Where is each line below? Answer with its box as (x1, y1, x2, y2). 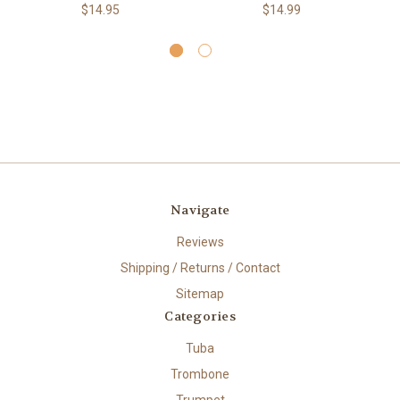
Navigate (171, 202, 229, 219)
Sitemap (176, 287, 224, 302)
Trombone (171, 366, 229, 381)
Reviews (176, 235, 224, 250)
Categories (164, 308, 236, 324)
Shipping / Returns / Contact (120, 261, 280, 276)
